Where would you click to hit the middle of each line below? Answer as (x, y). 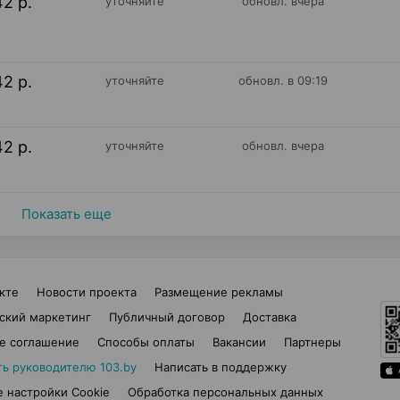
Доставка (269, 317)
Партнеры (312, 342)
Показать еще (66, 214)
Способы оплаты (146, 342)
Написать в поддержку (220, 367)
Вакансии (239, 342)
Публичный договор (167, 317)
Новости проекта (87, 292)
